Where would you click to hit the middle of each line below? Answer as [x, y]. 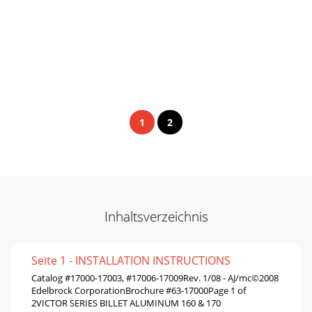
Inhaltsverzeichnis [156, 216]
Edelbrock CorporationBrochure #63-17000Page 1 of [139, 290]
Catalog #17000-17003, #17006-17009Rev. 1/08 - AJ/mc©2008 [155, 278]
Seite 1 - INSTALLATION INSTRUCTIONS [131, 260]
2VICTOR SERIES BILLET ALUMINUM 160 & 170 [126, 303]
